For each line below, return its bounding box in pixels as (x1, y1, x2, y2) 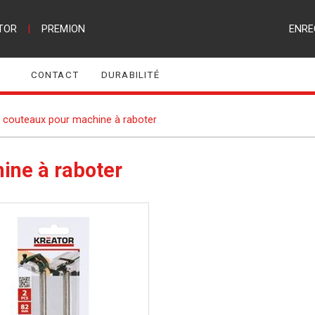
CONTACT (30, 69, 79, 80)
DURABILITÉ (101, 69, 160, 80)
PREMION (41, 22, 85, 35)
